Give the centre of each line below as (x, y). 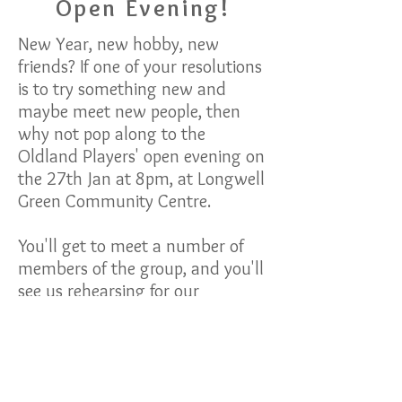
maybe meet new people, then (129, 111)
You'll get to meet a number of (131, 246)
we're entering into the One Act (134, 336)
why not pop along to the (112, 134)
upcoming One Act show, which (135, 313)
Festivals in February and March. (137, 358)
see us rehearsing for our (109, 291)
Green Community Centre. (114, 201)
